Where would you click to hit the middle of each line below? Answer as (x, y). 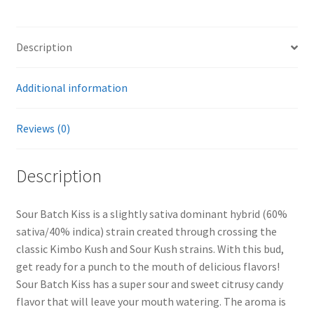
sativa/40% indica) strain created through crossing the (146, 231)
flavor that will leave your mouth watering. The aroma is (151, 301)
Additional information (71, 88)
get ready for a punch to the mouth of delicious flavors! (148, 266)
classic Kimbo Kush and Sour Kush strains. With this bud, (150, 248)
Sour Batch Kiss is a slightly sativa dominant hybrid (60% (151, 213)
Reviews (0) (43, 129)
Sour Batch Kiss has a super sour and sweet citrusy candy (149, 284)
